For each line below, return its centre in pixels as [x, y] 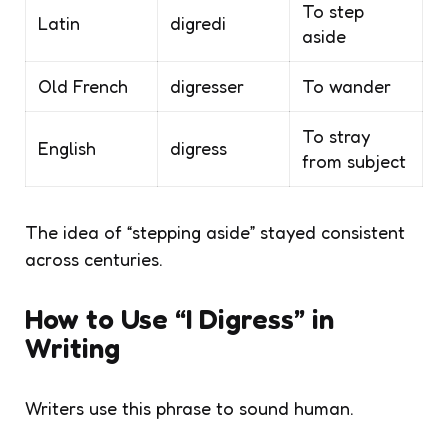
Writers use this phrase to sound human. [189, 407]
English [67, 147]
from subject [354, 160]
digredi [198, 22]
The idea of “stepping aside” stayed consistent [215, 231]
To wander [346, 85]
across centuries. [94, 258]
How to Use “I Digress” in [179, 318]
